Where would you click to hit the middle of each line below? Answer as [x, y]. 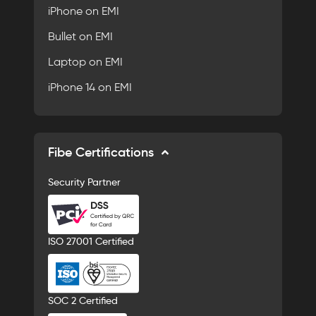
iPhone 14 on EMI [90, 87]
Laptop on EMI [85, 61]
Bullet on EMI [80, 36]
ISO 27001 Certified [91, 241]
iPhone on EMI [84, 11]
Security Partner [84, 182]
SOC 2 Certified [83, 301]
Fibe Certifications [101, 152]
